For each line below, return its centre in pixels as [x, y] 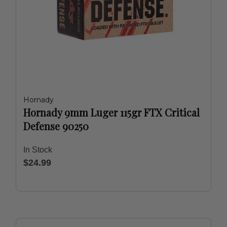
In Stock [38, 150]
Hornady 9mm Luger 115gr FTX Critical [111, 112]
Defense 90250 [56, 126]
